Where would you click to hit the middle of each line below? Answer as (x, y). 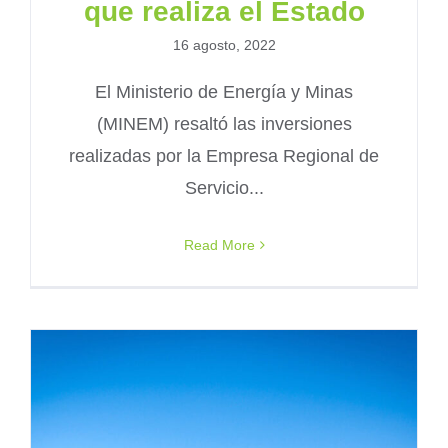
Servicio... (224, 187)
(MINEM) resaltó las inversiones (224, 123)
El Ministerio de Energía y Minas (224, 91)
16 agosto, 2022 (224, 44)
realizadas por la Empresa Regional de (224, 155)
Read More (219, 244)
